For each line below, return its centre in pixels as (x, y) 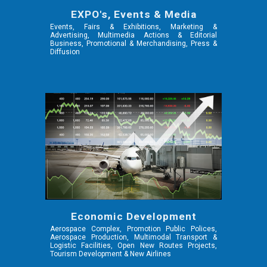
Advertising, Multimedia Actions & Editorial (133, 35)
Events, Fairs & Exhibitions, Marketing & (133, 27)
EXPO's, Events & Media (133, 15)
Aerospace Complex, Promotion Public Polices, (133, 229)
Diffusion (65, 52)
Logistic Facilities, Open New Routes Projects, (133, 246)
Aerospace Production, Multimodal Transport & (133, 237)
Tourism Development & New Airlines (111, 254)
